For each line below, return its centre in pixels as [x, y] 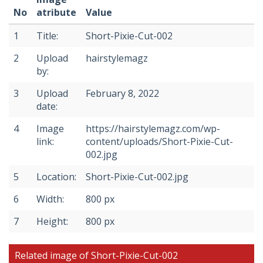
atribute [56, 12]
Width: [50, 199]
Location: [56, 176]
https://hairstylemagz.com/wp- [153, 128]
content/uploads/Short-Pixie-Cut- [159, 141]
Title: [47, 36]
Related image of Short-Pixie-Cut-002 [96, 255]
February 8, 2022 [122, 93]
